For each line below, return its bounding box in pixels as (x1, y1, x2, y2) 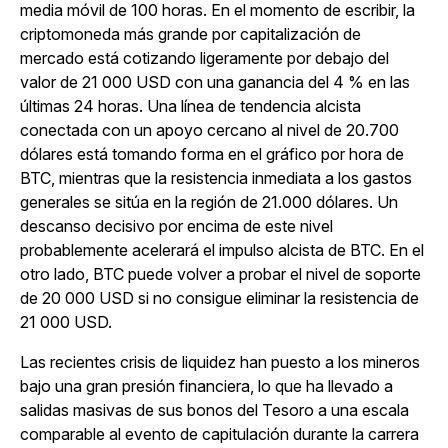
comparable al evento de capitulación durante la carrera (20, 424, 419, 444)
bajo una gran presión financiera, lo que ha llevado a (20, 376, 393, 396)
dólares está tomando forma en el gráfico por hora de (20, 144, 404, 164)
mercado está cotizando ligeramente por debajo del (20, 48, 389, 68)
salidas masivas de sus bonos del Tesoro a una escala (20, 400, 409, 420)
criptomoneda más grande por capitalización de (20, 24, 361, 44)
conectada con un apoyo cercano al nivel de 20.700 (20, 120, 399, 140)
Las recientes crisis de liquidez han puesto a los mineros (20, 352, 420, 372)
